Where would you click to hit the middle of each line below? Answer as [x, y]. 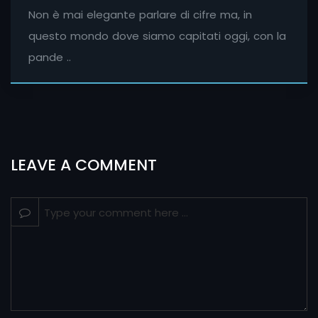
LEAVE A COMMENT [84, 165]
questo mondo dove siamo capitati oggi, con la [157, 36]
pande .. [50, 57]
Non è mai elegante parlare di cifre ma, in [140, 15]
